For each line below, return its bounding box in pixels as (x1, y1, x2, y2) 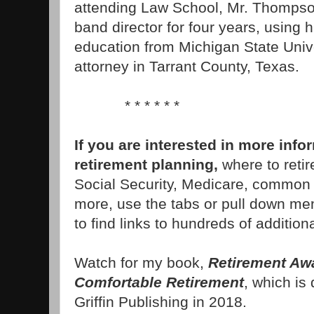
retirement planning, (74, 156, 222, 173)
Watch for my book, (74, 254, 208, 271)
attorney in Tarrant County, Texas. (74, 58, 299, 75)
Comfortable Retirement (74, 274, 244, 291)
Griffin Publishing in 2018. (74, 294, 247, 310)
